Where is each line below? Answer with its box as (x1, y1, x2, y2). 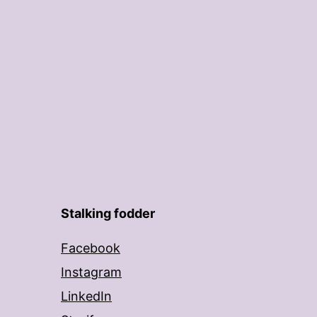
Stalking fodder (61, 206, 155, 221)
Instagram (61, 265, 122, 279)
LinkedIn (61, 289, 112, 304)
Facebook (61, 241, 120, 255)
